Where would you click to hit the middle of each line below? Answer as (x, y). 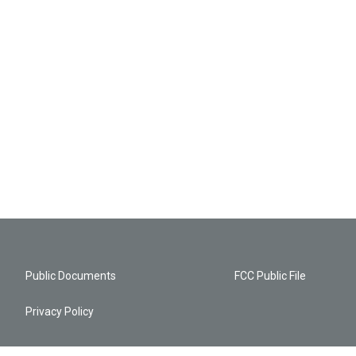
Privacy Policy (60, 312)
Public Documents (71, 276)
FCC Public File (271, 276)
